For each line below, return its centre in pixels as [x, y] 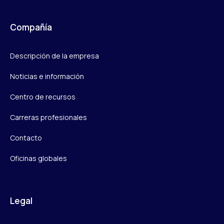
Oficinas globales [38, 158]
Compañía [31, 27]
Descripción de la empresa [54, 55]
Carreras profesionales [48, 117]
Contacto [26, 137]
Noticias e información [47, 76]
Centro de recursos [43, 96]
